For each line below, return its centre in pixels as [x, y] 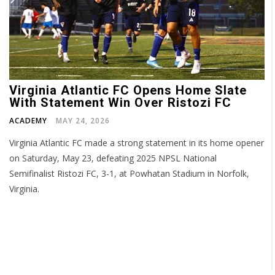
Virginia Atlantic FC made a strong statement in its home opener [137, 143]
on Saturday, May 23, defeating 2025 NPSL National [113, 158]
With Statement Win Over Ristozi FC [121, 103]
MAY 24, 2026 [83, 121]
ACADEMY [29, 121]
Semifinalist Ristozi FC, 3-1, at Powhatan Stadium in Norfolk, [130, 174]
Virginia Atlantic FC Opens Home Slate [128, 91]
